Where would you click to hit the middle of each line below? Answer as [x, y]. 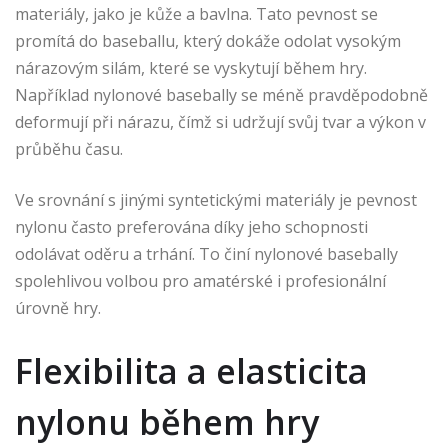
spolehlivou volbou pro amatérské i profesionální [200, 281]
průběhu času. [69, 149]
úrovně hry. [58, 308]
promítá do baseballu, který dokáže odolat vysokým [208, 41]
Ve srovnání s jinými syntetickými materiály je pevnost [216, 200]
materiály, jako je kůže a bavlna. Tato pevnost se [196, 14]
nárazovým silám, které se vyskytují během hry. [191, 68]
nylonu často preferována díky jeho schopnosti [191, 227]
